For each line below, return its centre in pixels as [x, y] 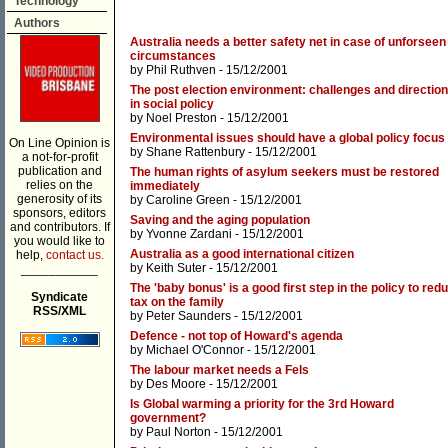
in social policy [172, 104]
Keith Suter [176, 268]
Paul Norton [178, 432]
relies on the [59, 185]
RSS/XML [59, 311]
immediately [165, 186]
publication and [59, 171]
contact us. [74, 255]
